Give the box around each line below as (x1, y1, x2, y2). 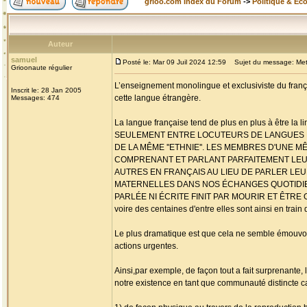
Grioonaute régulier (11, 64, 72, 71)
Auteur (48, 40, 73, 48)
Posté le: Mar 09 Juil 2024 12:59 (123, 58, 226, 66)
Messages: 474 (11, 94, 60, 101)
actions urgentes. (114, 241, 178, 251)
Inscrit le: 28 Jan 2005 (11, 86, 82, 94)
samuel (11, 56, 37, 64)
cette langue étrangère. (114, 93, 201, 103)
